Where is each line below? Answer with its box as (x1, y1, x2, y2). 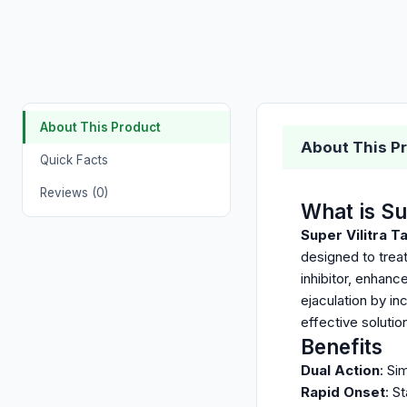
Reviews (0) (40, 185, 108, 200)
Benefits (301, 334, 382, 359)
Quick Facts (40, 153, 108, 167)
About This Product (40, 120, 161, 134)
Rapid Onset (301, 383, 385, 401)
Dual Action (301, 362, 380, 379)
